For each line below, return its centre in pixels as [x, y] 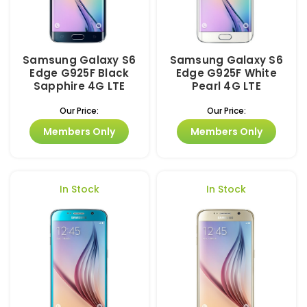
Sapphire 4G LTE [79, 86]
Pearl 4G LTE [226, 86]
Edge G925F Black [79, 73]
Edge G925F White [226, 73]
